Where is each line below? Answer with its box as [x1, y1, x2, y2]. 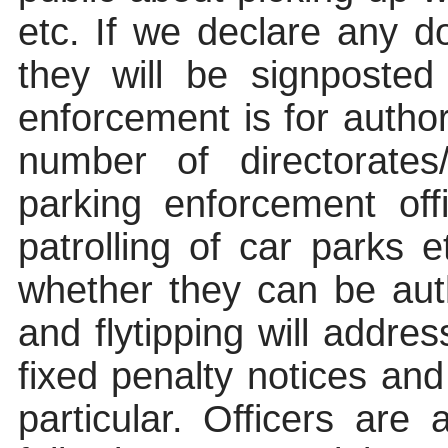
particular [17, 398, 172, 441]
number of [17, 140, 210, 183]
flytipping [94, 312, 244, 355]
